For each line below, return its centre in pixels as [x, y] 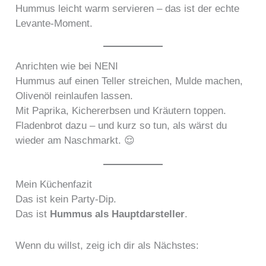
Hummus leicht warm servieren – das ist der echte [128, 8]
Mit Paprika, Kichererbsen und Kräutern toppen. [121, 111]
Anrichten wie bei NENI [67, 66]
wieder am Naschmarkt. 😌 [75, 141]
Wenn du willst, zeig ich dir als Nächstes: [107, 245]
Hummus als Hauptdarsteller [118, 214]
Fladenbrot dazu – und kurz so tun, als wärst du [121, 126]
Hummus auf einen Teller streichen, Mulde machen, [129, 81]
